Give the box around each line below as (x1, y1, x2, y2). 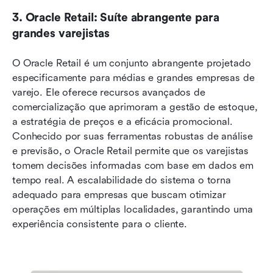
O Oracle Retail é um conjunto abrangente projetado (12, 57, 251, 69)
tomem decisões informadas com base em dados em (12, 159, 254, 171)
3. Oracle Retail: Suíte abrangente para (12, 10, 219, 24)
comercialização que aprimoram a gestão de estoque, (12, 101, 258, 113)
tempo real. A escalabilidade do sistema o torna (12, 174, 231, 186)
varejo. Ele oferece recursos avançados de (12, 86, 205, 98)
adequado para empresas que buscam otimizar (12, 188, 226, 200)
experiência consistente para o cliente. (12, 218, 188, 230)
